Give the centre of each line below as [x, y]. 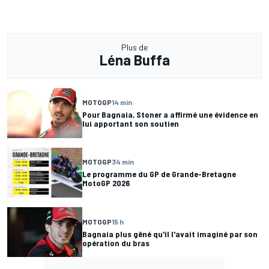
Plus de [134, 47]
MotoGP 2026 [106, 183]
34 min [123, 162]
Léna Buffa [134, 59]
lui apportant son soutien [131, 124]
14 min [122, 102]
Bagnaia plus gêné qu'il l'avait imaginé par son [170, 234]
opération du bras [116, 243]
